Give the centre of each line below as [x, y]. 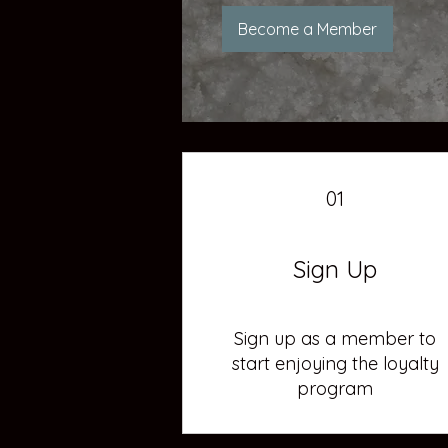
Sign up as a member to [335, 338]
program [335, 388]
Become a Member [307, 28]
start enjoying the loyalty [335, 363]
